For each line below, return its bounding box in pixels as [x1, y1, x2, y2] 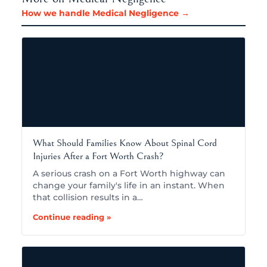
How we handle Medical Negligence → [21, 8, 190, 19]
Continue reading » [33, 212, 111, 222]
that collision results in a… [33, 193, 143, 203]
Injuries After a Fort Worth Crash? [33, 150, 164, 163]
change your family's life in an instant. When [33, 181, 225, 191]
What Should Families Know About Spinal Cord [33, 137, 217, 150]
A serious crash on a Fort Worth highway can [33, 169, 225, 179]
